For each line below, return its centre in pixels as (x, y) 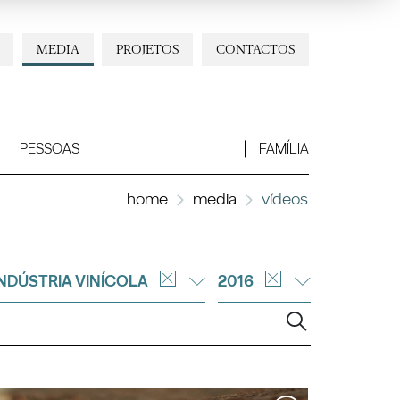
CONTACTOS (255, 49)
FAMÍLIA (283, 149)
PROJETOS (148, 49)
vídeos (284, 198)
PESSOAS (49, 149)
